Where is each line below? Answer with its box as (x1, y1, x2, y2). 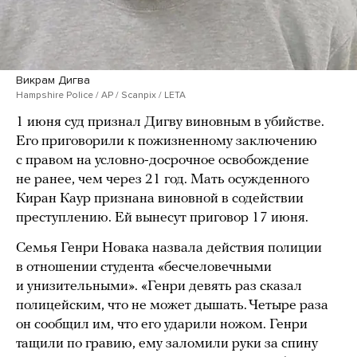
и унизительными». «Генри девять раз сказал (16, 279, 302, 295)
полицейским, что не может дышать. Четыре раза (16, 298, 328, 314)
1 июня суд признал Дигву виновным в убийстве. (16, 115, 324, 131)
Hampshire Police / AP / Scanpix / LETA (16, 89, 186, 101)
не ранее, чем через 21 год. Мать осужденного (16, 172, 309, 188)
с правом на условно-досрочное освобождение (16, 153, 309, 169)
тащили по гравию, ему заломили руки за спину (16, 336, 318, 352)
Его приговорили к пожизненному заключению (16, 134, 317, 150)
